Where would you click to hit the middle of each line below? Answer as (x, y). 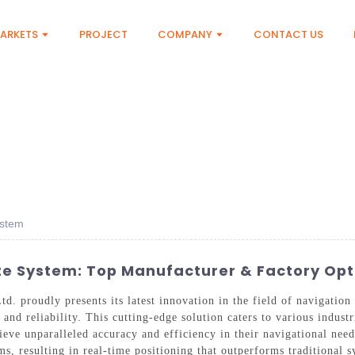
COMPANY (185, 34)
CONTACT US (289, 34)
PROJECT (104, 34)
